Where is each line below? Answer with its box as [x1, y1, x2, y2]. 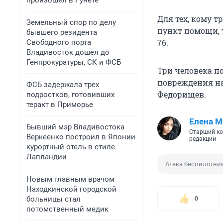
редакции [189, 135, 216, 143]
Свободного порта [26, 38, 91, 47]
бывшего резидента [26, 28, 97, 37]
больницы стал [26, 195, 81, 204]
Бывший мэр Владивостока [26, 122, 124, 131]
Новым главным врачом [26, 175, 114, 184]
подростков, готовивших [26, 90, 114, 99]
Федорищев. [157, 89, 206, 100]
